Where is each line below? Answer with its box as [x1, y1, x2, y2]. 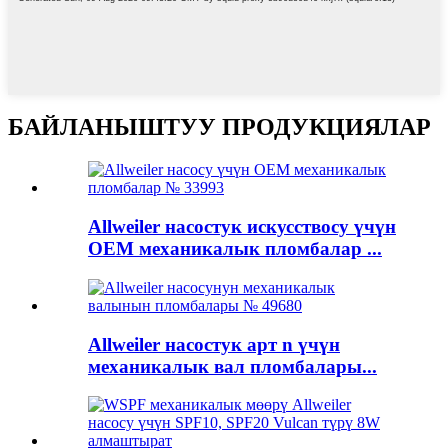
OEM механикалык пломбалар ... [88, 238, 382, 260]
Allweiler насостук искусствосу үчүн [88, 216, 396, 238]
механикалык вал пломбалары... [88, 355, 377, 377]
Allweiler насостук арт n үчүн [88, 333, 340, 355]
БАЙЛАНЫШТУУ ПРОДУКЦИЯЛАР [8, 114, 431, 141]
